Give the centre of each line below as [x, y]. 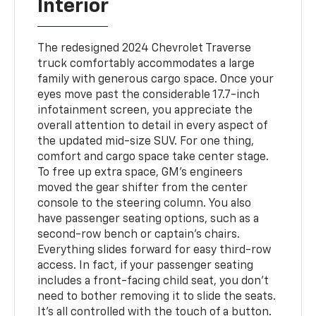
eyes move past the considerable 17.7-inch [149, 95]
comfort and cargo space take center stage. [153, 157]
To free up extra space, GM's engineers [140, 172]
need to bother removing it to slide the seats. [157, 297]
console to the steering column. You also [145, 203]
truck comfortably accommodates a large [146, 64]
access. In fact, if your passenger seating [146, 266]
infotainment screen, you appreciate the [145, 110]
